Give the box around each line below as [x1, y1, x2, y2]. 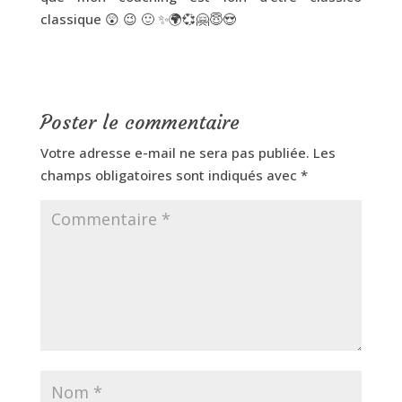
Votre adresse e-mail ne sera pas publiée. [39, 144, 310, 162]
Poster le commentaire [39, 110, 240, 135]
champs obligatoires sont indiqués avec [39, 166, 301, 184]
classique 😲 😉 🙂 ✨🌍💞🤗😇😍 [39, 10, 236, 28]
